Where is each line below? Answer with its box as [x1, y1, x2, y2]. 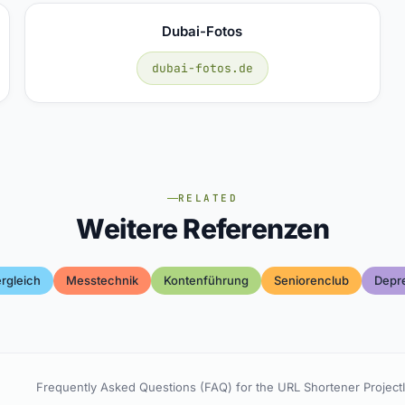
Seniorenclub [273, 273, 349, 287]
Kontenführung [163, 273, 249, 287]
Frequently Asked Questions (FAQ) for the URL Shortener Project [36, 380, 402, 394]
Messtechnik [65, 273, 138, 287]
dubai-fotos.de [151, 60, 253, 76]
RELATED [178, 192, 238, 204]
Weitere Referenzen [76, 212, 329, 245]
